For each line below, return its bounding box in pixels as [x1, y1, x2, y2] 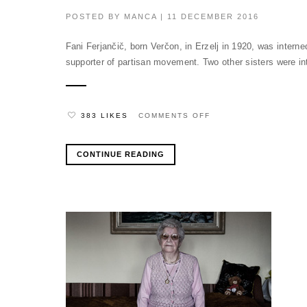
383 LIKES [80, 112, 128, 120]
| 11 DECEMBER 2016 [156, 12, 259, 21]
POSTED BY [65, 12, 124, 21]
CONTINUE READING [76, 150, 164, 159]
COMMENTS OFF [138, 112, 210, 120]
